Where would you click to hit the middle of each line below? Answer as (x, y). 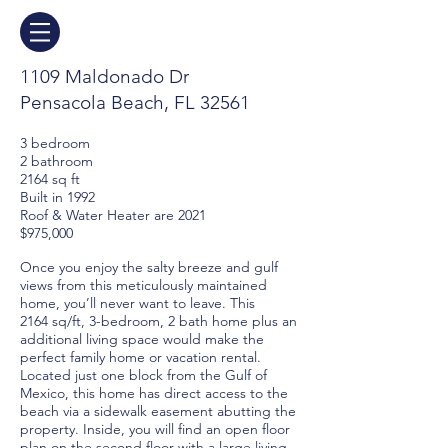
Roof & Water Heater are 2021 (113, 215)
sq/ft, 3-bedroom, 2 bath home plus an (172, 321)
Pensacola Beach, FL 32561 (135, 102)
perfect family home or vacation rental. (140, 357)
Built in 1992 (57, 197)
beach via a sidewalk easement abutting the (158, 411)
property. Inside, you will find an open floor (155, 429)
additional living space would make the (142, 339)
